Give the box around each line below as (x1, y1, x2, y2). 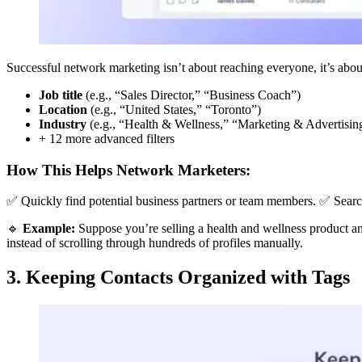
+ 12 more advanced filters (39, 131, 175, 145)
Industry (39, 116, 86, 131)
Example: (23, 221, 75, 236)
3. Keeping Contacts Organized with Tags (6, 267, 350, 288)
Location (39, 102, 87, 116)
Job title (39, 87, 82, 102)
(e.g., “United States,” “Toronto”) (87, 102, 261, 116)
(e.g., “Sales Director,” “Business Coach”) (82, 87, 301, 102)
